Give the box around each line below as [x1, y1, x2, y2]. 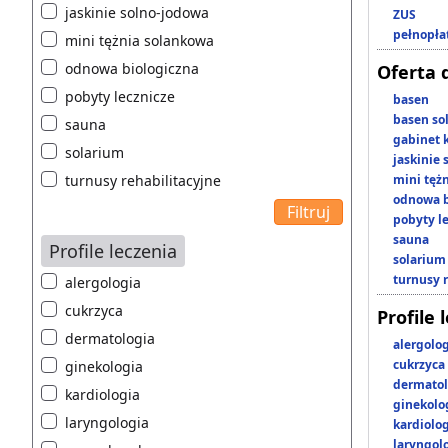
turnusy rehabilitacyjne [65, 171, 221, 191]
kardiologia [65, 385, 140, 405]
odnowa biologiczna [65, 59, 199, 79]
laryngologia [65, 413, 149, 433]
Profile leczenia [49, 239, 177, 264]
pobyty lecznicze [65, 87, 175, 107]
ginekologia [65, 357, 143, 377]
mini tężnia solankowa [65, 31, 214, 51]
